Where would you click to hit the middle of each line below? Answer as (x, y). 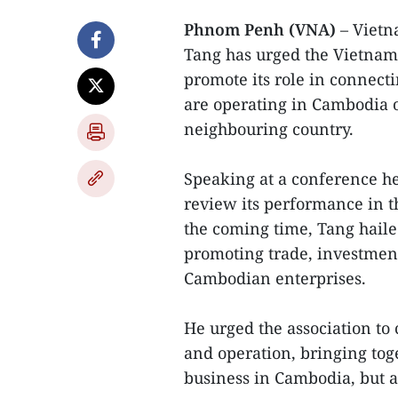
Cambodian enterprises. (275, 278)
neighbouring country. (269, 129)
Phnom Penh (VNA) (260, 29)
